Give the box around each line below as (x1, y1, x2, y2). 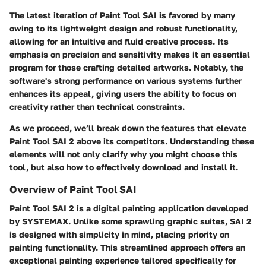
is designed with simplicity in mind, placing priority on (9, 229, 229, 240)
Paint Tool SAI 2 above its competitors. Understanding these (9, 136, 254, 146)
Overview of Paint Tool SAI (9, 183, 137, 195)
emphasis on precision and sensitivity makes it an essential (9, 49, 250, 59)
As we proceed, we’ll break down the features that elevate (9, 123, 246, 133)
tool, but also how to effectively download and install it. (9, 162, 238, 172)
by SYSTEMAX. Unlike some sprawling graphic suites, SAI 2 (9, 216, 252, 227)
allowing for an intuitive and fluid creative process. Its (9, 36, 229, 46)
